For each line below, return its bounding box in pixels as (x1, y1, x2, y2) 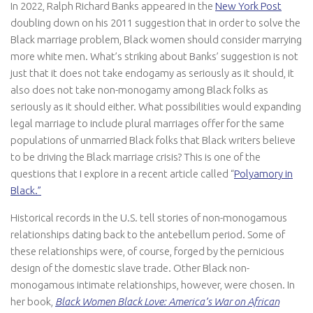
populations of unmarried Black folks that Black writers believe (10, 134, 296, 147)
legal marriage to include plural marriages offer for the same (10, 117, 284, 130)
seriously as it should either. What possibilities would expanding (10, 101, 301, 113)
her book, (10, 296, 55, 308)
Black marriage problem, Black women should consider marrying (10, 34, 302, 46)
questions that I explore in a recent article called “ (10, 168, 234, 180)
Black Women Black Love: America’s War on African (55, 296, 279, 308)
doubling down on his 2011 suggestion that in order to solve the (10, 17, 300, 29)
